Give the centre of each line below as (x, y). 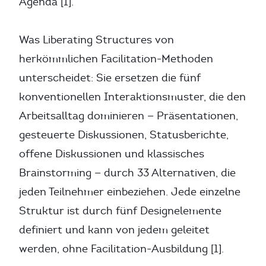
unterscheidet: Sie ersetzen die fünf (110, 78)
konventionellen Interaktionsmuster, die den (132, 97)
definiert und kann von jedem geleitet (114, 230)
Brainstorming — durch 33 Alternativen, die (127, 173)
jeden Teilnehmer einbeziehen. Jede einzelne (130, 192)
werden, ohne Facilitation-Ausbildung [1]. (121, 249)
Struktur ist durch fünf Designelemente (120, 211)
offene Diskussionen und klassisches (112, 154)
